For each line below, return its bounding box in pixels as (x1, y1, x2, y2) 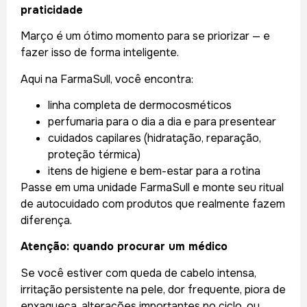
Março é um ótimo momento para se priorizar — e (21, 29, 270, 44)
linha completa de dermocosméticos (48, 97, 232, 112)
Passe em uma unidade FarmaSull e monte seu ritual (21, 180, 284, 195)
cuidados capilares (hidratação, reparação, (48, 130, 261, 145)
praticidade (21, 2, 83, 17)
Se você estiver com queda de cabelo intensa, (21, 265, 256, 280)
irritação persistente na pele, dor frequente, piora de (21, 282, 286, 297)
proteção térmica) (48, 147, 140, 162)
